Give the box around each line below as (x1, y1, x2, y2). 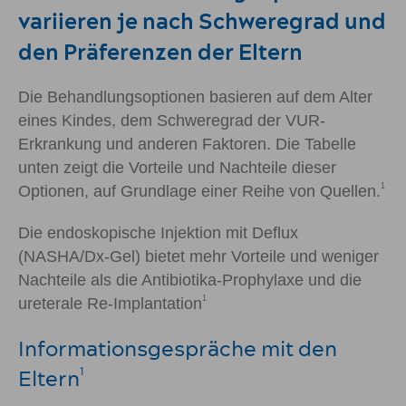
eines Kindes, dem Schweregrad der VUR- (18, 111, 325, 130)
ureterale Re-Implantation (18, 294, 202, 313)
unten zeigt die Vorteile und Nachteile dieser (18, 158, 336, 177)
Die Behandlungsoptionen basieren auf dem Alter (18, 87, 372, 106)
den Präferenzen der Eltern (18, 37, 303, 65)
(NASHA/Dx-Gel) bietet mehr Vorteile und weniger (18, 246, 379, 266)
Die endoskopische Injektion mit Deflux (18, 223, 298, 242)
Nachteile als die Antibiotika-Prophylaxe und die (18, 270, 362, 289)
